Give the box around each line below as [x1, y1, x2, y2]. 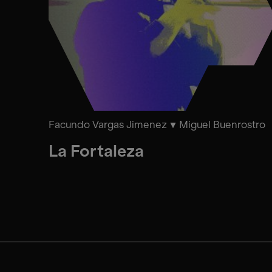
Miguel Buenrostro [179, 118, 265, 131]
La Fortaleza [49, 141, 144, 161]
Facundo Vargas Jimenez [49, 118, 167, 131]
